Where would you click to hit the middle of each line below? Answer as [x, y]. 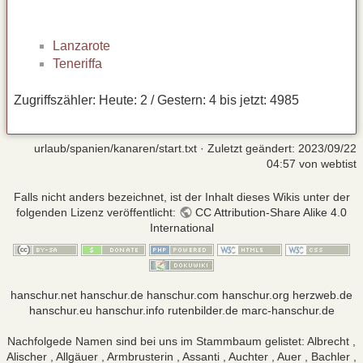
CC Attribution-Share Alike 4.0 [271, 213]
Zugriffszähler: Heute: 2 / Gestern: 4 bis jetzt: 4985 [156, 100]
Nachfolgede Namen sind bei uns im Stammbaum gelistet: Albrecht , [181, 342]
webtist [339, 164]
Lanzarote [81, 46]
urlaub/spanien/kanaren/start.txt [115, 149]
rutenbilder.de [203, 311]
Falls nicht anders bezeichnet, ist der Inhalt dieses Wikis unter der [181, 197]
